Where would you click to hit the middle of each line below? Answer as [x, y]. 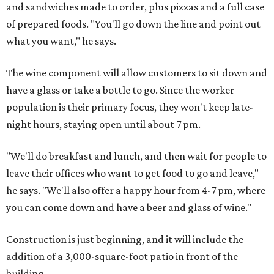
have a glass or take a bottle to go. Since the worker [120, 90]
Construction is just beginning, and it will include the [125, 239]
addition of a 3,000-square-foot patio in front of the [122, 256]
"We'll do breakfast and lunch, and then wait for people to [136, 156]
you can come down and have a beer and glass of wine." [129, 207]
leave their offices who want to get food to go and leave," [132, 173]
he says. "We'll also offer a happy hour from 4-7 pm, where [136, 190]
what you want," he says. [61, 41]
